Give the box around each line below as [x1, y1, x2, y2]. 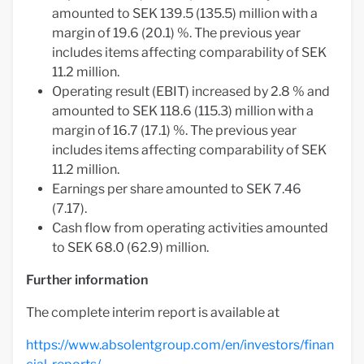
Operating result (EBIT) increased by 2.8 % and [52, 84, 330, 99]
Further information [26, 272, 148, 288]
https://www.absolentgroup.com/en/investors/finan [26, 337, 334, 353]
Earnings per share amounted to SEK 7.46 [52, 181, 301, 197]
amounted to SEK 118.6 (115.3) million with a [52, 103, 314, 119]
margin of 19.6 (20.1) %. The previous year [52, 25, 301, 41]
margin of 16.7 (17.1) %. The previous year [52, 123, 297, 138]
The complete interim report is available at [26, 305, 279, 320]
